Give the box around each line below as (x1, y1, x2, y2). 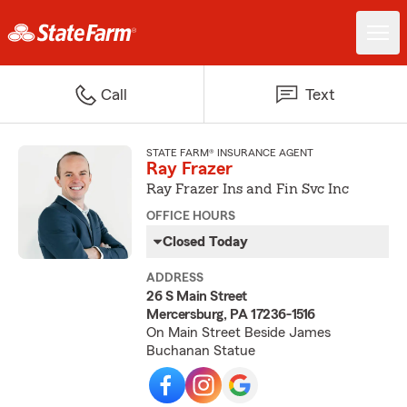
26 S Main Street (146, 289, 247, 303)
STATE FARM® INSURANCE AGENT (146, 147, 314, 158)
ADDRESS (146, 272, 204, 284)
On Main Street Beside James (146, 325, 332, 340)
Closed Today (163, 234, 249, 249)
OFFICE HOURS (146, 210, 236, 223)
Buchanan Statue (146, 343, 256, 358)
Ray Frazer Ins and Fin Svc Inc (146, 182, 350, 196)
